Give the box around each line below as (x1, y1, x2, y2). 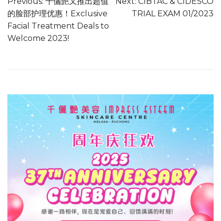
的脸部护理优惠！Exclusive (7, 9, 108, 18)
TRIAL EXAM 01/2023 (132, 9, 214, 18)
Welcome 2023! (7, 34, 69, 43)
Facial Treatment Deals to (7, 21, 109, 31)
